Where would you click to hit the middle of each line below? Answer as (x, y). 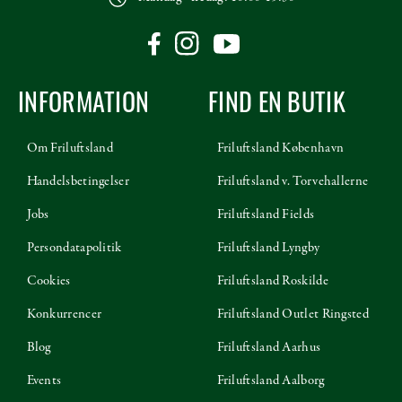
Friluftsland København (280, 148)
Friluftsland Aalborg (271, 380)
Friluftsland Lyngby (268, 247)
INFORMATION (84, 101)
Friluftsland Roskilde (272, 280)
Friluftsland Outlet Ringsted (293, 314)
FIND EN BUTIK (277, 101)
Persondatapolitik (74, 247)
